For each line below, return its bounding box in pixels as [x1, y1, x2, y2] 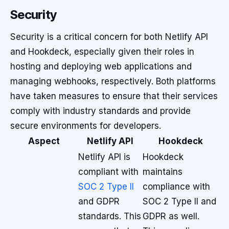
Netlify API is [78, 152, 130, 162]
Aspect [28, 136, 60, 146]
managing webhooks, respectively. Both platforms [10, 76, 216, 86]
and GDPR [78, 196, 120, 207]
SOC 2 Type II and [143, 196, 216, 207]
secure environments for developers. [10, 121, 161, 131]
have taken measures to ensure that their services [10, 91, 218, 101]
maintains [143, 167, 182, 177]
